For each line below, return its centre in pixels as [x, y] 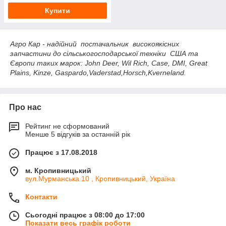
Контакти [41, 197]
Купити [58, 11]
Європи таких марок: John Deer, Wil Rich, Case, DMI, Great [109, 63]
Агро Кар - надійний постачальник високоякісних [95, 44]
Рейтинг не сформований [67, 126]
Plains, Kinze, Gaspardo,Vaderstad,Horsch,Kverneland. [98, 73]
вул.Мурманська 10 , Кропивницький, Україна [100, 179]
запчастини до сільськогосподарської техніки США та [104, 53]
